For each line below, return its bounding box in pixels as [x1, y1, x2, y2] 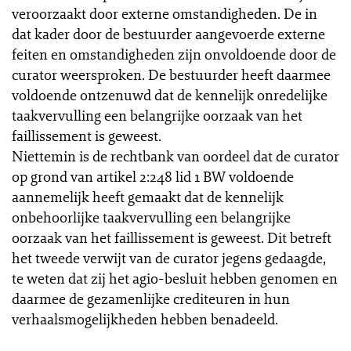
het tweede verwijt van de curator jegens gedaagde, [12, 248, 326, 267]
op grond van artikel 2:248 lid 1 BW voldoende [12, 167, 294, 186]
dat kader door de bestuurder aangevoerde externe [12, 24, 325, 43]
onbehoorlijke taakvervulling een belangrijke [12, 208, 291, 226]
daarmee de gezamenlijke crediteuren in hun [12, 289, 290, 308]
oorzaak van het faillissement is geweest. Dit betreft [12, 228, 331, 247]
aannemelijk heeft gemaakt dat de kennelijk [12, 187, 284, 206]
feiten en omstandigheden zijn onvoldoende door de [12, 45, 336, 63]
